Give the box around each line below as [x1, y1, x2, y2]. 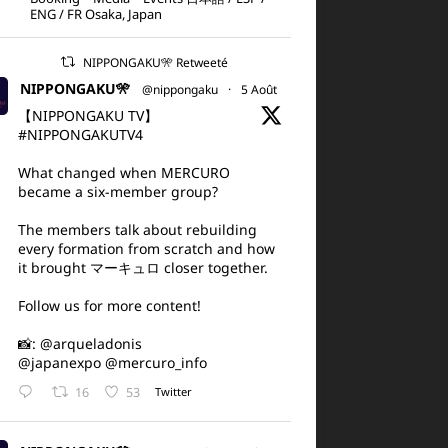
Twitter [154, 384, 192, 400]
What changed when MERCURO [17, 163, 230, 182]
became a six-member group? [17, 182, 218, 201]
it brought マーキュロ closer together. [17, 258, 268, 277]
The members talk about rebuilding [17, 220, 257, 239]
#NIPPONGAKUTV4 [17, 125, 143, 144]
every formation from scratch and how [17, 239, 275, 258]
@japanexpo [17, 353, 101, 372]
